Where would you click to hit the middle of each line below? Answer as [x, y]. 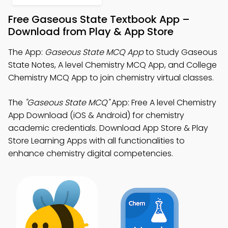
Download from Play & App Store [91, 32]
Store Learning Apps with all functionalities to [96, 141]
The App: [26, 52]
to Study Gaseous [180, 52]
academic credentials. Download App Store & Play [108, 128]
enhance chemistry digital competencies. [91, 153]
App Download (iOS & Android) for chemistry [96, 115]
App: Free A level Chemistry [163, 103]
